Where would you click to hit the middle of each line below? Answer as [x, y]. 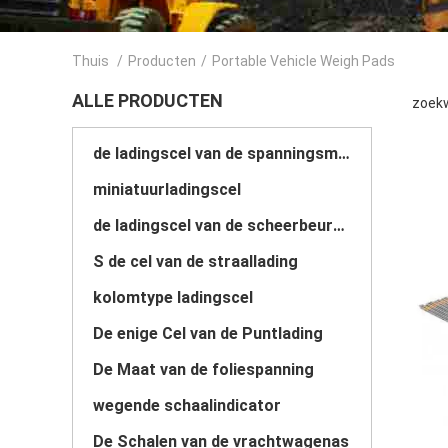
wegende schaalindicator [187, 405]
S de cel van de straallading [195, 261]
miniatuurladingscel [167, 189]
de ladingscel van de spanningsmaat [344, 153]
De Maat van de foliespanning [203, 369]
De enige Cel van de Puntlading [208, 333]
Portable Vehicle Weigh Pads [303, 61]
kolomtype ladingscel [173, 297]
